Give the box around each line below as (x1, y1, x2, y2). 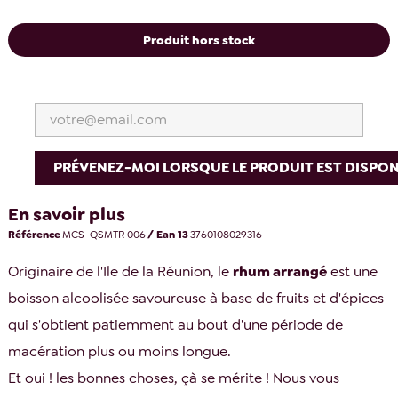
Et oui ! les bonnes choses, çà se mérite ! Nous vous (8, 369, 340, 388)
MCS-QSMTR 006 (62, 227, 147, 242)
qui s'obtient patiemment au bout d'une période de (8, 315, 344, 335)
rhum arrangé (233, 262, 328, 282)
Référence (8, 227, 61, 242)
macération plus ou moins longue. (8, 342, 232, 362)
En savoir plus (8, 202, 126, 226)
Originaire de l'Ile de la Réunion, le (8, 262, 234, 282)
